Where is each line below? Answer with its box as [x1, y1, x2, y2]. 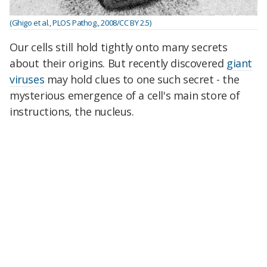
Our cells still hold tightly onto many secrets [10, 39, 228, 54]
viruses [10, 72, 45, 86]
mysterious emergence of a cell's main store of [10, 88, 240, 103]
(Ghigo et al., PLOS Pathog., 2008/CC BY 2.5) [10, 17, 151, 29]
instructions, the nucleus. [10, 104, 134, 119]
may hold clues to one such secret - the [44, 72, 240, 86]
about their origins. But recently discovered [10, 55, 227, 70]
